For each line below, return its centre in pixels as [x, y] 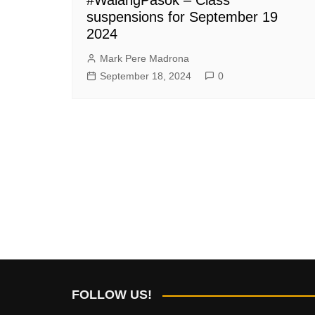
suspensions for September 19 [182, 17]
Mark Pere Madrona [144, 58]
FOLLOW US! [112, 295]
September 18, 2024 [146, 76]
